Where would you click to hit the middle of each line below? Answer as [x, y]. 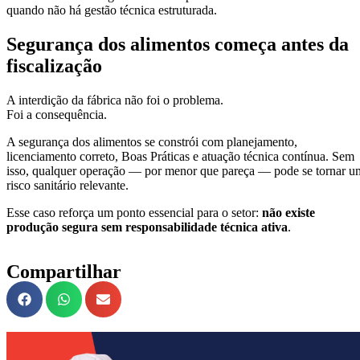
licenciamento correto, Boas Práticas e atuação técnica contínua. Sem [180, 157]
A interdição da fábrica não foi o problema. [115, 100]
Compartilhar [64, 272]
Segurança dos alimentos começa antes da [178, 45]
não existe [288, 213]
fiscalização [54, 66]
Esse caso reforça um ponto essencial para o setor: [134, 213]
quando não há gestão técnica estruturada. [112, 10]
